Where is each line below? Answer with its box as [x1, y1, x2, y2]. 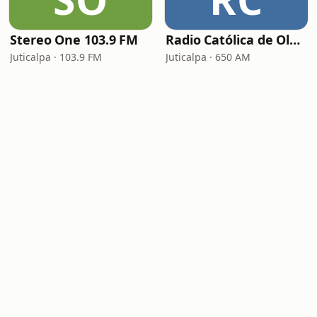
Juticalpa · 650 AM [166, 50, 250, 64]
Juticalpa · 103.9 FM [10, 50, 102, 64]
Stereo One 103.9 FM [10, 31, 139, 48]
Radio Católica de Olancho [289, 31, 301, 48]
